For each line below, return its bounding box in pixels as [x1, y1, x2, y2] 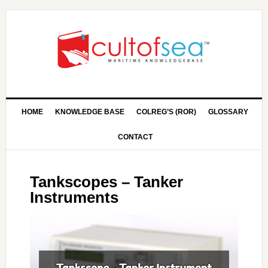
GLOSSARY [208, 108, 249, 116]
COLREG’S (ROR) [136, 108, 197, 116]
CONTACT [117, 133, 153, 141]
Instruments [29, 188, 118, 206]
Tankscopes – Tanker [29, 173, 183, 191]
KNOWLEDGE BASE [55, 108, 125, 116]
